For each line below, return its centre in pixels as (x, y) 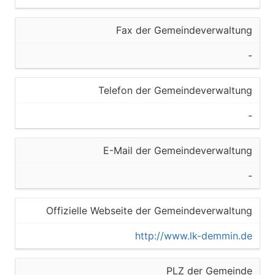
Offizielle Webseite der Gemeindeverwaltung (149, 211)
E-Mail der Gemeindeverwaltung (178, 150)
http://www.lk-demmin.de (194, 236)
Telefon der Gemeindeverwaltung (175, 90)
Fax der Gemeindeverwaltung (184, 30)
